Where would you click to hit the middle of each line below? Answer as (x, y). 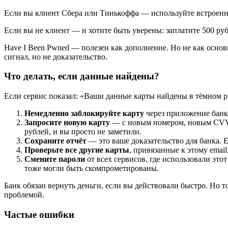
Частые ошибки (39, 214)
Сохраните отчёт (55, 140)
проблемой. (24, 194)
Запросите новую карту (67, 122)
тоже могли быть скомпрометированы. (92, 168)
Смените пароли (55, 159)
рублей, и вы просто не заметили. (83, 131)
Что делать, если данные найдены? (82, 76)
